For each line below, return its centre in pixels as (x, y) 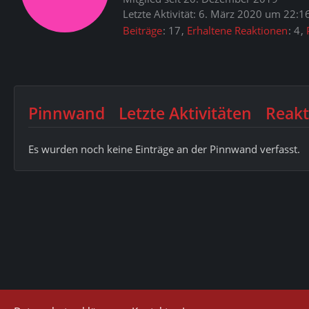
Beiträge (142, 30)
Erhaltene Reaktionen (237, 30)
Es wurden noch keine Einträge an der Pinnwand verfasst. (164, 149)
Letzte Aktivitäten (185, 113)
